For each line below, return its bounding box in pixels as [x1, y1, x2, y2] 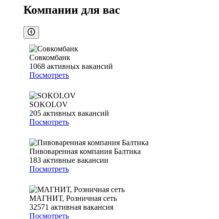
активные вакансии [43, 156, 109, 165]
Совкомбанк [29, 53, 70, 62]
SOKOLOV [29, 100, 68, 109]
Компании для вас [23, 3, 120, 17]
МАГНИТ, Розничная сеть [29, 194, 117, 203]
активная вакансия [51, 203, 113, 212]
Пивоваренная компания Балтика [29, 147, 141, 156]
